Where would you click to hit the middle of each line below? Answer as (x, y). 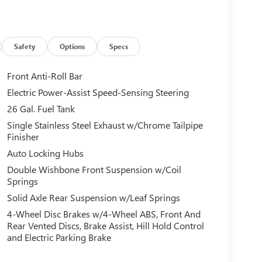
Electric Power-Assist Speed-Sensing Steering (98, 92)
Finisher (23, 137)
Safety (25, 46)
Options (73, 46)
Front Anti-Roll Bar (44, 76)
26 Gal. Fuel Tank (41, 109)
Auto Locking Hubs (45, 153)
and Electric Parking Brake (59, 237)
